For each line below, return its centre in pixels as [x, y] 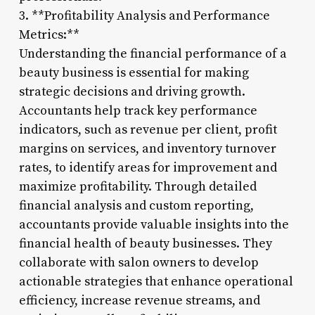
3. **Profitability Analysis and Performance [144, 15]
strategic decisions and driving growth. [132, 91]
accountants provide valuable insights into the [154, 224]
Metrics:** [49, 34]
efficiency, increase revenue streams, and [139, 300]
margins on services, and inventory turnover [147, 148]
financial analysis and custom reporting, [136, 205]
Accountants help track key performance [138, 110]
